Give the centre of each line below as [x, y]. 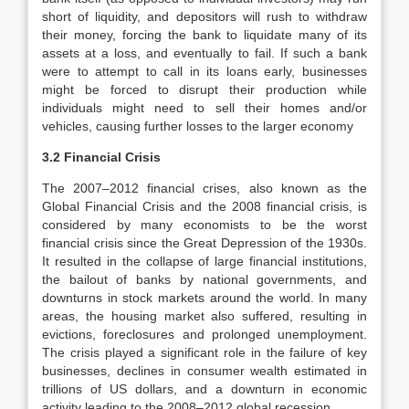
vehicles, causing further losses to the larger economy [198, 126]
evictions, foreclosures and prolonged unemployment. [204, 334]
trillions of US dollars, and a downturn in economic [204, 389]
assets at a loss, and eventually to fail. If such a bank [204, 53]
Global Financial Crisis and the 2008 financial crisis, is [204, 206]
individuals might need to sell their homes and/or [204, 108]
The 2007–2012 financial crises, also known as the [204, 188]
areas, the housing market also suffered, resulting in [204, 316]
